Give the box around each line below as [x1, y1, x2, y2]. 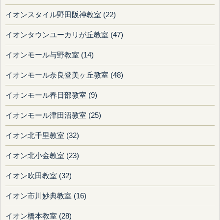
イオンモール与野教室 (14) [5, 51, 94, 59]
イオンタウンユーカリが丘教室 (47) [5, 31, 123, 39]
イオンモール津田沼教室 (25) [5, 111, 101, 120]
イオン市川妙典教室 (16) [5, 192, 86, 200]
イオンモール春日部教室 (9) [5, 91, 97, 100]
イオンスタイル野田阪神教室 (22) [5, 11, 116, 19]
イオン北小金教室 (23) [5, 152, 79, 160]
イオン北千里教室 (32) [5, 132, 79, 140]
